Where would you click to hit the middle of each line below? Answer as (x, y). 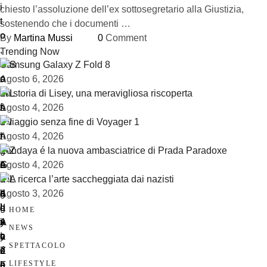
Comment (126, 38)
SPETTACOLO (38, 246)
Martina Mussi (43, 38)
